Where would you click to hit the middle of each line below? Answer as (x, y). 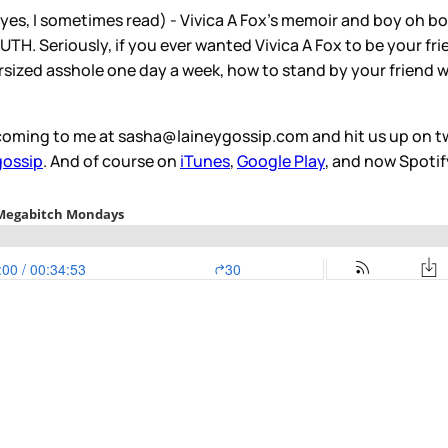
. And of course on (111, 161)
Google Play (281, 161)
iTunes (205, 161)
